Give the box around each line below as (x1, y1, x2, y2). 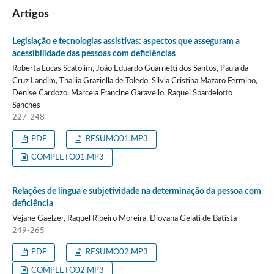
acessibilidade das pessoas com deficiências (12, 49, 176, 58)
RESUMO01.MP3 (83, 135, 148, 143)
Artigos (12, 8, 49, 20)
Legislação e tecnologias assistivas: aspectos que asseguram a (12, 37, 240, 46)
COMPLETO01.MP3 (29, 153, 105, 161)
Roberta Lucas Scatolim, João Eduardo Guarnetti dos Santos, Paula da (12, 64, 248, 73)
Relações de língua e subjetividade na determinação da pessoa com (12, 187, 261, 196)
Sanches (12, 101, 40, 109)
